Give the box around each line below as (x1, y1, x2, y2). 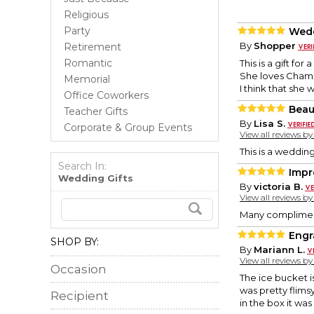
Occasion (50, 262, 107, 276)
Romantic (64, 57, 112, 69)
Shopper (254, 40, 296, 52)
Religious (64, 8, 109, 21)
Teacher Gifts (64, 105, 128, 118)
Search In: (58, 160, 107, 172)
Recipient (50, 289, 109, 303)
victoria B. (254, 181, 303, 193)
